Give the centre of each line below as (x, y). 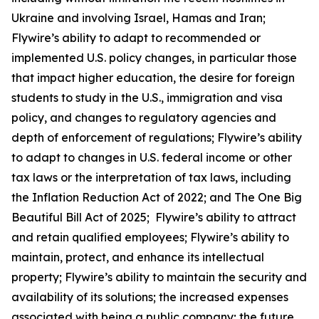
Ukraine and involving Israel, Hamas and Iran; (138, 18)
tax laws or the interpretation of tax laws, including (151, 177)
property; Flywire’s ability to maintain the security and (159, 277)
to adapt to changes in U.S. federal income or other (152, 157)
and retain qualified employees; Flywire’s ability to (150, 237)
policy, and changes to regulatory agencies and (144, 117)
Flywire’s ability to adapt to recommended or (136, 38)
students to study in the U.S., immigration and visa (147, 98)
